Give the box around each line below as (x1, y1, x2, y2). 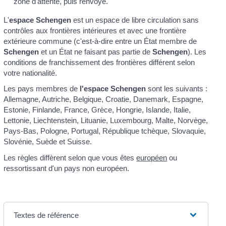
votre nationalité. (4, 68, 58, 77)
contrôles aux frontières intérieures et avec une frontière (4, 26, 187, 35)
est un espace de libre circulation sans (71, 15, 199, 24)
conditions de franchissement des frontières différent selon (4, 58, 195, 67)
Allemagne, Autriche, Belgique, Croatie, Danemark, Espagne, (4, 95, 204, 104)
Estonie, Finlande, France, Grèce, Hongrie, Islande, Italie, (4, 105, 191, 115)
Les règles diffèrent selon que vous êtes (4, 153, 137, 162)
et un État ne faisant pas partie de (39, 47, 153, 56)
